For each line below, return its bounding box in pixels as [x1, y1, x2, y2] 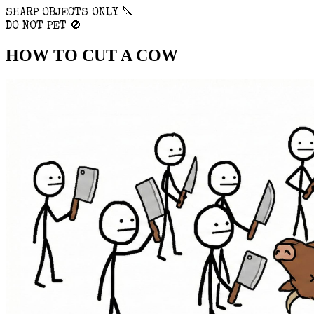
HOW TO [6, 46, 82, 64]
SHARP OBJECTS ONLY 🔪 [6, 8, 133, 19]
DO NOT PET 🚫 [6, 21, 81, 32]
